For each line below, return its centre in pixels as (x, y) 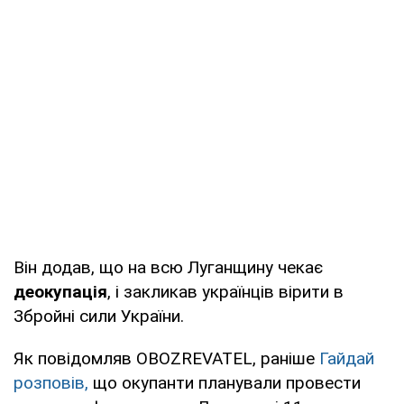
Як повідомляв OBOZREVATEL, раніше (166, 358)
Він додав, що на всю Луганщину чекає (168, 267)
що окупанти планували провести (225, 382)
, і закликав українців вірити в (225, 291)
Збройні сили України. (99, 316)
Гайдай (347, 358)
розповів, (51, 382)
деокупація (60, 291)
